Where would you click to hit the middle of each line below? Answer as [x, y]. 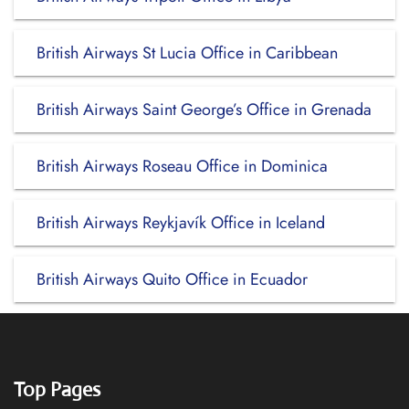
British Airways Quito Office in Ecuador [172, 279]
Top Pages [57, 389]
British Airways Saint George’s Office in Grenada [204, 110]
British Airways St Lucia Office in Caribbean [187, 53]
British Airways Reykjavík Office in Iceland [181, 223]
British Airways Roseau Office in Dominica [182, 166]
